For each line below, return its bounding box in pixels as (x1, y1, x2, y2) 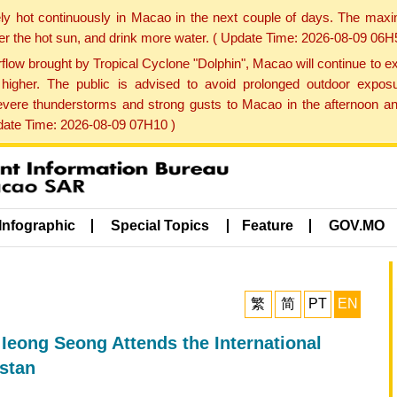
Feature (241, 218, 293, 234)
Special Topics (111, 218, 210, 234)
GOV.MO (329, 218, 385, 234)
